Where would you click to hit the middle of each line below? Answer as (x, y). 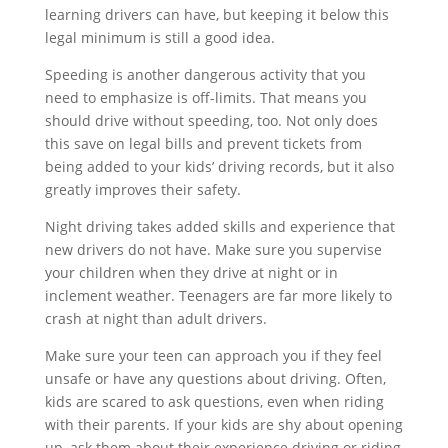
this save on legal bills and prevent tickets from (203, 143)
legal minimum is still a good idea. (159, 37)
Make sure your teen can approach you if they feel (213, 355)
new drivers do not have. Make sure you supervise (213, 249)
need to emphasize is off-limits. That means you (205, 97)
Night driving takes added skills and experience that (219, 226)
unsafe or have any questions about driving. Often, (215, 378)
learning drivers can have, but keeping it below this (216, 14)
